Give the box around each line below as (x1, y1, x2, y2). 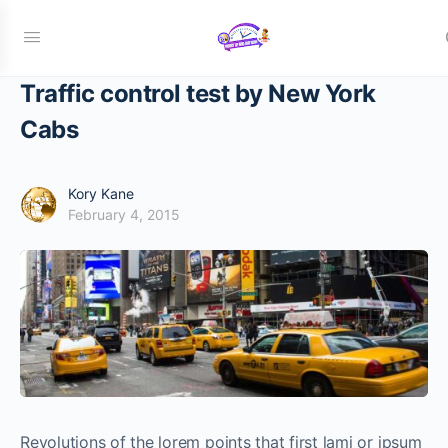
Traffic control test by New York (20, 79, 376, 108)
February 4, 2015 (68, 206, 180, 223)
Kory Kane (68, 185, 134, 202)
